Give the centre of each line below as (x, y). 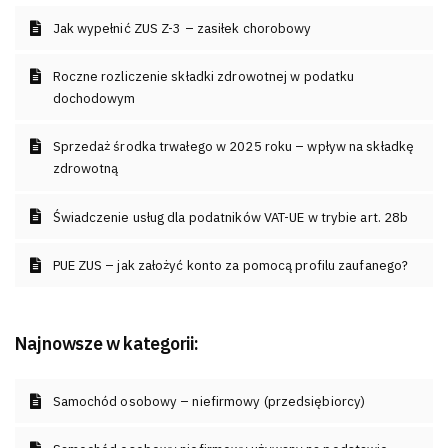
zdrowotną (85, 169)
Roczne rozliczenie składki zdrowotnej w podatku (203, 77)
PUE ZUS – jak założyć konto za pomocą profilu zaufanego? (230, 265)
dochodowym (94, 99)
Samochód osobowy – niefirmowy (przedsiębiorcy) (209, 401)
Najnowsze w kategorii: (107, 344)
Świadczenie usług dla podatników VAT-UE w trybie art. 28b (230, 217)
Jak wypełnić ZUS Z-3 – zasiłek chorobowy (182, 28)
